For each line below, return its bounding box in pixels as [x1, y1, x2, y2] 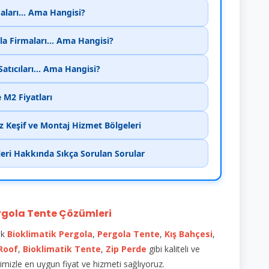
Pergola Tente [97, 228, 160, 240]
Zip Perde [106, 243, 147, 255]
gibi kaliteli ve [147, 243, 200, 255]
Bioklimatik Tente [23, 243, 101, 255]
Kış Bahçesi [165, 228, 213, 240]
